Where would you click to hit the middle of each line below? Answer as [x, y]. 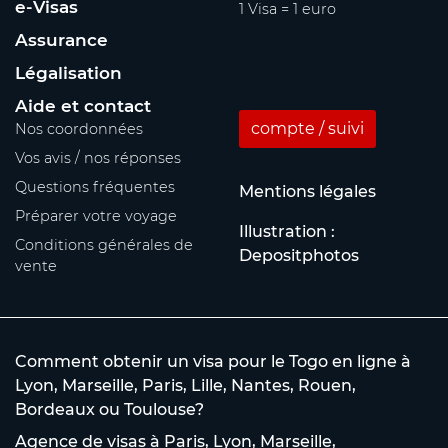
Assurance [61, 39]
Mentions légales [307, 191]
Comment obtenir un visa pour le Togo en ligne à [213, 361]
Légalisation [68, 72]
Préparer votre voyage [96, 215]
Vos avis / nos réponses [98, 157]
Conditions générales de [104, 244]
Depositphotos [299, 255]
